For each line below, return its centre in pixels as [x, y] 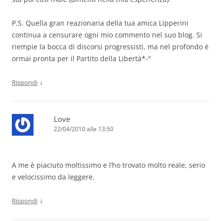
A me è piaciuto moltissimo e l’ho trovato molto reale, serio [109, 165]
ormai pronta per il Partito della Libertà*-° [81, 59]
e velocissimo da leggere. [53, 177]
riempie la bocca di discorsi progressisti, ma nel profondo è [110, 47]
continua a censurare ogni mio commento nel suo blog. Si [107, 35]
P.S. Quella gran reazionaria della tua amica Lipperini [100, 23]
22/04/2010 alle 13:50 [84, 129]
